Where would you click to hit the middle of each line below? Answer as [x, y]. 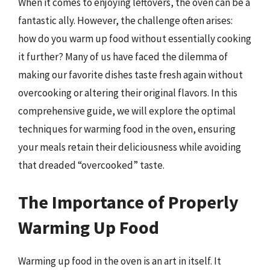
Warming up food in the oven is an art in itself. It [120, 261]
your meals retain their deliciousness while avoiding [130, 147]
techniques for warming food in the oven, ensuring [127, 129]
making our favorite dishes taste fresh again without [130, 74]
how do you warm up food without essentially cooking [135, 38]
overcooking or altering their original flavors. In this [128, 93]
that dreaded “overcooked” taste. [91, 165]
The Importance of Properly [128, 202]
